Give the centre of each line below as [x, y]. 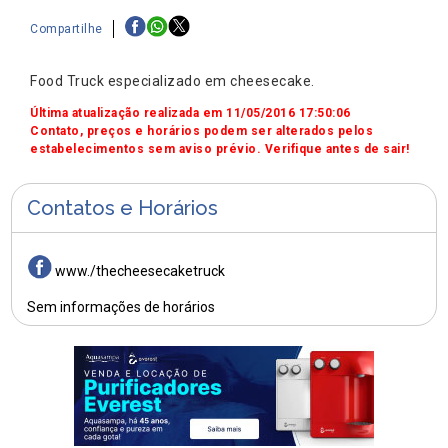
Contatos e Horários [123, 208]
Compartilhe [66, 28]
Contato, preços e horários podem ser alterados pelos [201, 131]
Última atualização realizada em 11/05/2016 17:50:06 [190, 113]
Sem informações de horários [121, 307]
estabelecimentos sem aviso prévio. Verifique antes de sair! [220, 149]
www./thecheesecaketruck [140, 271]
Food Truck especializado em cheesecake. [172, 81]
